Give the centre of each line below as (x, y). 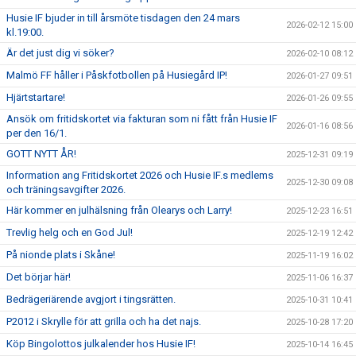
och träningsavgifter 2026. (66, 190)
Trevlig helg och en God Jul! (70, 233)
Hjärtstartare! (36, 98)
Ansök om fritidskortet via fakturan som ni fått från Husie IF (142, 119)
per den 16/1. (37, 133)
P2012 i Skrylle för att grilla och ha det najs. (104, 322)
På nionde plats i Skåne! (61, 255)
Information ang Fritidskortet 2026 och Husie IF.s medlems (140, 176)
